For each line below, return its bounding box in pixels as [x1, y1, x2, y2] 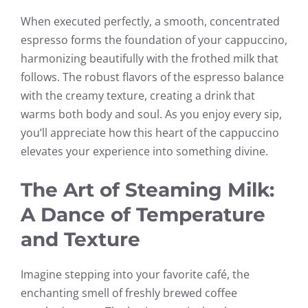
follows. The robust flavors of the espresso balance [21, 69, 284, 85]
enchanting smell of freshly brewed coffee [21, 285, 237, 300]
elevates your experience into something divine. [21, 143, 268, 159]
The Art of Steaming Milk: [21, 177, 274, 201]
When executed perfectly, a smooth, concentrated [21, 13, 280, 29]
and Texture [21, 227, 140, 251]
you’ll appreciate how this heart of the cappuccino [21, 124, 279, 140]
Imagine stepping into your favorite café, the [21, 266, 250, 282]
